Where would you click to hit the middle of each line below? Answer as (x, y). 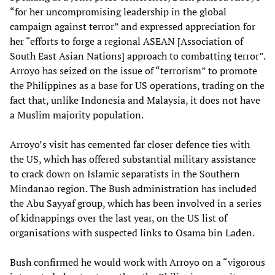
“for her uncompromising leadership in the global (118, 11)
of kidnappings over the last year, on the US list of (118, 218)
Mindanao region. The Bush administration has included (133, 188)
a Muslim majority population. (77, 114)
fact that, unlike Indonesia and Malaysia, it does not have (135, 100)
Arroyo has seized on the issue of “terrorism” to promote (134, 70)
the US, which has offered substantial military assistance (133, 159)
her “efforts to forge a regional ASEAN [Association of (126, 41)
